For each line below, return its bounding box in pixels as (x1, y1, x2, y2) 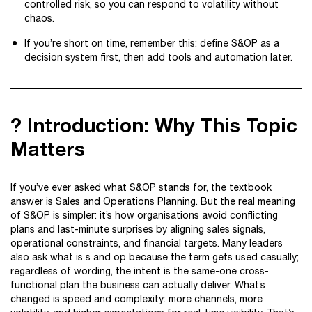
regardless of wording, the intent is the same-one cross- (10, 265, 269, 276)
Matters (10, 137, 85, 160)
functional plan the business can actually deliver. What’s (10, 279, 265, 290)
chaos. (24, 13, 54, 24)
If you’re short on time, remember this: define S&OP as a (24, 38, 279, 49)
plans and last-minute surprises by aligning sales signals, (10, 224, 265, 235)
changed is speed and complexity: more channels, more (10, 293, 263, 304)
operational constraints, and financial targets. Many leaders (10, 237, 283, 249)
